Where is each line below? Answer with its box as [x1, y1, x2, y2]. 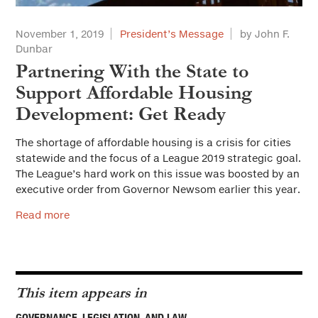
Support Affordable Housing [16, 82, 252, 104]
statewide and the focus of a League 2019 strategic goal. [16, 152, 301, 165]
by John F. [240, 28, 290, 40]
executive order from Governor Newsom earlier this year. [16, 183, 300, 196]
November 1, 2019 [16, 28, 104, 40]
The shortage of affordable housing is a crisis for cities [16, 136, 291, 149]
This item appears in [16, 285, 147, 302]
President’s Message [120, 28, 224, 40]
